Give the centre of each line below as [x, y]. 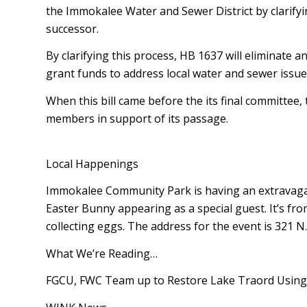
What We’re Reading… [102, 253]
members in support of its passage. [137, 118]
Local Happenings [92, 163]
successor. [72, 28]
